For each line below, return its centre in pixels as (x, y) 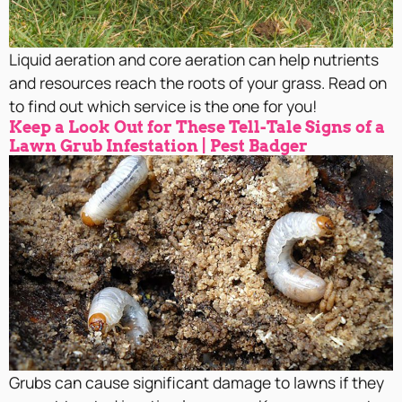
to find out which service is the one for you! (163, 105)
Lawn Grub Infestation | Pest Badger (158, 145)
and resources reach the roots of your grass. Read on (198, 82)
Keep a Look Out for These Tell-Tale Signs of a (197, 127)
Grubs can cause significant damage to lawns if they (197, 383)
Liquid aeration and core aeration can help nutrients (194, 59)
